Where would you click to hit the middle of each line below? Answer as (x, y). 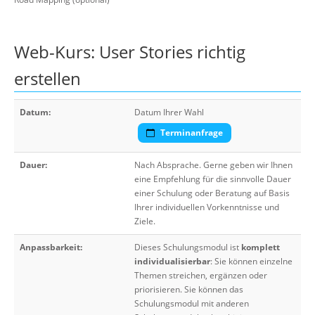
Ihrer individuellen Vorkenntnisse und (207, 207)
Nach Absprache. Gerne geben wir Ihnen (213, 165)
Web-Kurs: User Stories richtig (130, 52)
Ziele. (145, 221)
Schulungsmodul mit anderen (192, 303)
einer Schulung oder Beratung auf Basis (212, 193)
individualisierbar (172, 261)
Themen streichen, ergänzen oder (201, 275)
